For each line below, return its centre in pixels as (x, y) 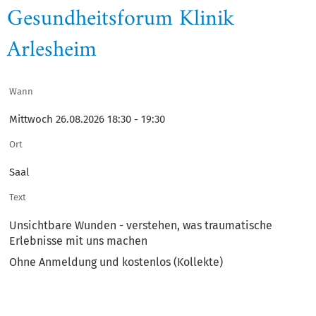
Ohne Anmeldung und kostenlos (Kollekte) (116, 262)
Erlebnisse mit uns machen (78, 241)
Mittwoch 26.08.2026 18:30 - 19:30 (87, 119)
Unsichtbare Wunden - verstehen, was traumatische (141, 225)
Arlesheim (52, 50)
